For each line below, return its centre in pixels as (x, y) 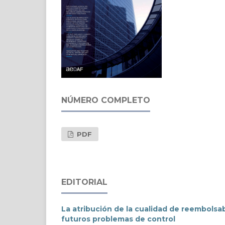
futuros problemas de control (118, 219)
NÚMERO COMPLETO (106, 100)
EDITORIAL (84, 182)
